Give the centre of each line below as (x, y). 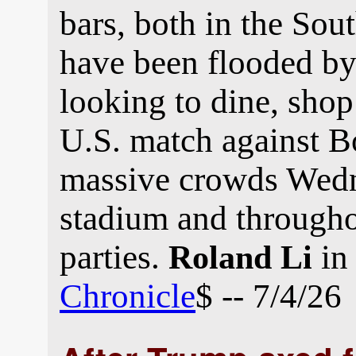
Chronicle (128, 296)
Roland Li (240, 257)
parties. (114, 257)
